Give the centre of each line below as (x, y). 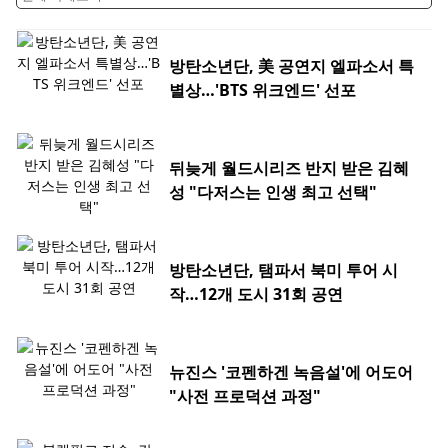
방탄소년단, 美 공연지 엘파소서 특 (291, 66)
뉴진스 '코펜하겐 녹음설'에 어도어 (291, 372)
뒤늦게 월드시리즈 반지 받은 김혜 (289, 168)
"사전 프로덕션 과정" (245, 396)
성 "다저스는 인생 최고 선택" (273, 192)
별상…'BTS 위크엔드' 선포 (262, 90)
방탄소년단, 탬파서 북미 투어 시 (283, 270)
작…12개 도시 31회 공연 (256, 294)
